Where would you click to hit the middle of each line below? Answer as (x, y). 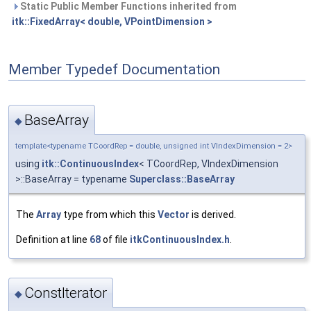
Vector (174, 214)
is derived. (213, 214)
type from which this (109, 214)
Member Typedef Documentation (114, 69)
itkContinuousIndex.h (180, 239)
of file (115, 239)
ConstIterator (66, 293)
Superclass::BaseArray (182, 179)
